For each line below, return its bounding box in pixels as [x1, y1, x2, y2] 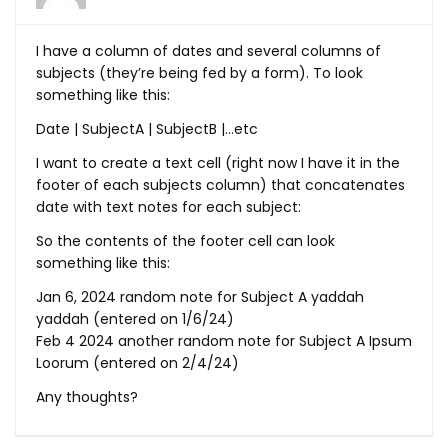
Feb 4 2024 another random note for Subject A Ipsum [36, 331, 412, 352]
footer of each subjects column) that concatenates [36, 175, 405, 196]
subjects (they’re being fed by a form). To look [36, 63, 363, 84]
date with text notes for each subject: [36, 197, 301, 218]
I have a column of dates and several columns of [36, 41, 381, 62]
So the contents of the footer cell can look [36, 231, 335, 252]
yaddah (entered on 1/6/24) [36, 309, 234, 330]
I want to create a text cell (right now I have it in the [36, 153, 400, 174]
